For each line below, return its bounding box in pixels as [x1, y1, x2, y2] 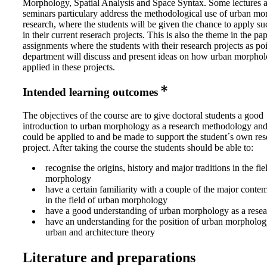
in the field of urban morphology [45, 195, 167, 206]
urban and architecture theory [45, 227, 155, 238]
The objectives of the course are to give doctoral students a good [23, 110, 263, 121]
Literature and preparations [23, 250, 195, 266]
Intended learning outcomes [23, 86, 158, 99]
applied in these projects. [23, 61, 115, 72]
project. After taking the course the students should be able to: [23, 142, 253, 153]
